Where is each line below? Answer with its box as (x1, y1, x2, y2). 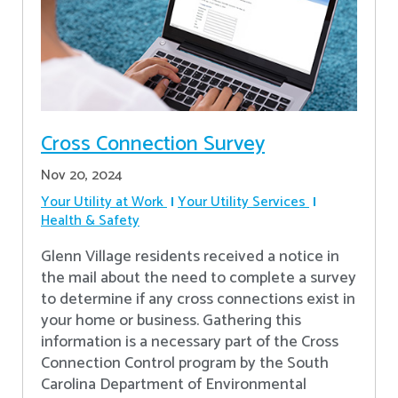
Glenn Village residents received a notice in (41, 243, 339, 271)
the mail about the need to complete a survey (41, 265, 356, 292)
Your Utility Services (178, 190, 306, 215)
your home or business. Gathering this (41, 307, 301, 335)
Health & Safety (41, 209, 139, 234)
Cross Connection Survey (41, 127, 265, 163)
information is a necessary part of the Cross (41, 329, 338, 356)
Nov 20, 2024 (41, 163, 123, 188)
